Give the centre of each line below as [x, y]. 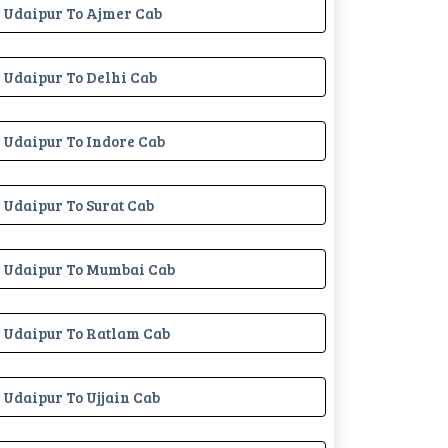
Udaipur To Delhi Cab [80, 76]
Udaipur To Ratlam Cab [86, 332]
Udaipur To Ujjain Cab [81, 396]
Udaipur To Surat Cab [78, 204]
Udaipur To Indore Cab [84, 140]
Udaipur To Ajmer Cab [82, 12]
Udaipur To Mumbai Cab [89, 268]
